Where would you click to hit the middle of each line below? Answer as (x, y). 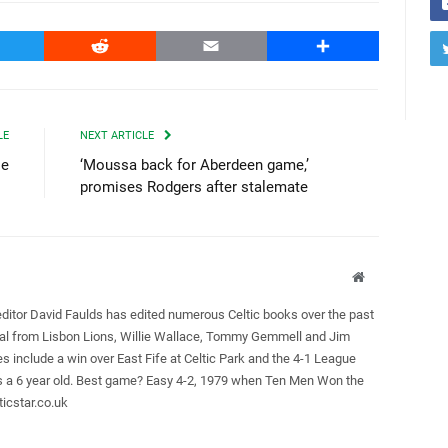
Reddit (122, 45)
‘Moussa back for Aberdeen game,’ (194, 164)
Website (386, 275)
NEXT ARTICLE (118, 135)
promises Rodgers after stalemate (194, 186)
